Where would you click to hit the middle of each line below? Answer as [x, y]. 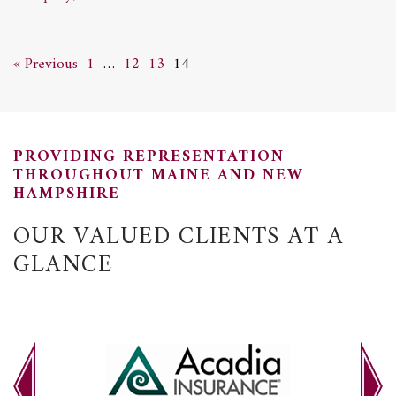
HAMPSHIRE [67, 194]
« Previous [46, 64]
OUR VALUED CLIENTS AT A [179, 237]
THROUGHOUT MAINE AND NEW [159, 175]
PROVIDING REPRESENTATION [149, 156]
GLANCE [63, 265]
